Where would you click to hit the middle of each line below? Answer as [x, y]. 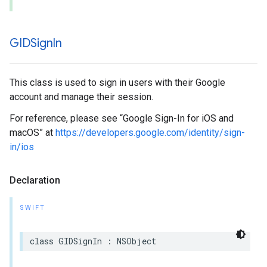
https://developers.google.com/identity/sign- [150, 133]
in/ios [22, 147]
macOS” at [32, 133]
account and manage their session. [81, 97]
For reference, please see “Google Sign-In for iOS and [122, 118]
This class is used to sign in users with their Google [117, 83]
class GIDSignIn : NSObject [93, 241]
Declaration [35, 180]
